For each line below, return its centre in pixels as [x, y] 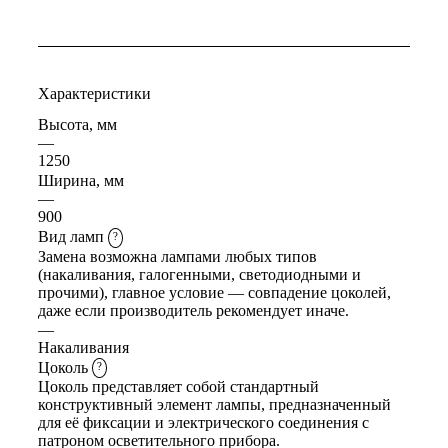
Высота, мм [77, 125]
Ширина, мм [81, 181]
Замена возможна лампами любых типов [177, 256]
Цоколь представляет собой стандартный [178, 386]
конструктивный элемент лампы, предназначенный [214, 404]
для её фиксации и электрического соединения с [203, 422]
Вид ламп [73, 237]
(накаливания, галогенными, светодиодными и [199, 274]
